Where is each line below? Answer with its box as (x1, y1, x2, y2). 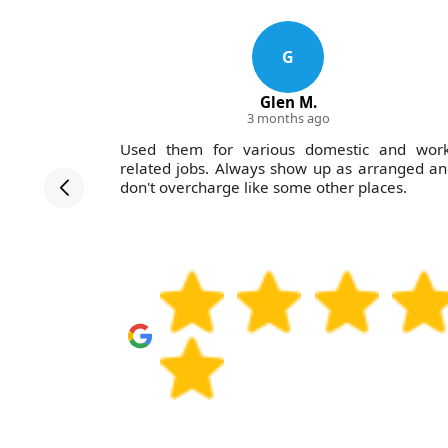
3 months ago (246, 109, 330, 128)
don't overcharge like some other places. (120, 177, 407, 198)
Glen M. (259, 92, 317, 113)
